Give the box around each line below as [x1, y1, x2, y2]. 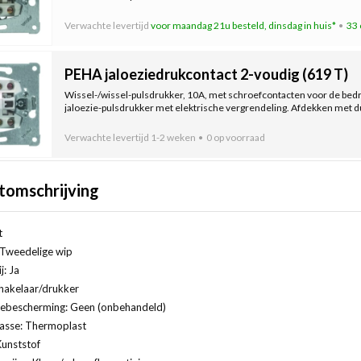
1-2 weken [150, 131, 196, 143]
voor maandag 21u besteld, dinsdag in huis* [150, 19, 336, 31]
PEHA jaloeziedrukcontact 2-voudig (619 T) [64, 64, 348, 83]
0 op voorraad [206, 131, 266, 143]
